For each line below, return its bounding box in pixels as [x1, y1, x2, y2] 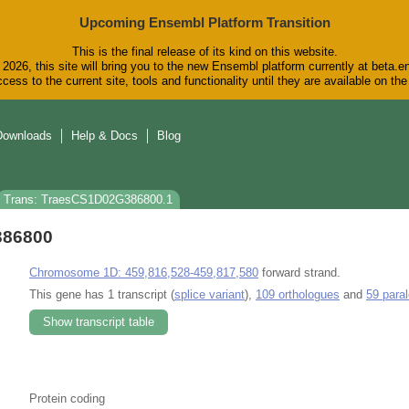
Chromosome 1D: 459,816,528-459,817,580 [29, 265, 258, 279]
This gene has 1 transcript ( [29, 287, 174, 301]
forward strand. [258, 265, 341, 279]
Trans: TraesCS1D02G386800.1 [4, 193, 173, 207]
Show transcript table [43, 314, 154, 329]
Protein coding [29, 391, 105, 405]
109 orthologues [256, 287, 340, 301]
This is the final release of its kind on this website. [71, 45, 338, 59]
